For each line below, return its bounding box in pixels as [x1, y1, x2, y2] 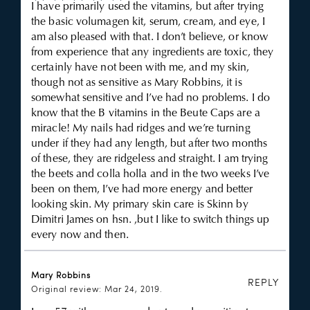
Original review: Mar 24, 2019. [31, 286, 163, 294]
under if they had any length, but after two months [31, 138, 268, 149]
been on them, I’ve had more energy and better [31, 184, 253, 195]
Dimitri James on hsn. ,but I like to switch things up [31, 215, 270, 226]
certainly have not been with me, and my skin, [31, 62, 250, 73]
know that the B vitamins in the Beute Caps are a [31, 108, 260, 119]
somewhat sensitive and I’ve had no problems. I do [31, 93, 270, 104]
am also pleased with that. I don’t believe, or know [31, 32, 268, 43]
